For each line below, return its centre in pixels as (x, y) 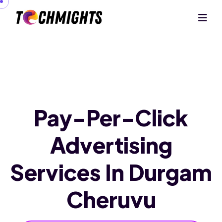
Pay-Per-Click (111, 117)
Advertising (111, 145)
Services (57, 172)
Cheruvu (111, 199)
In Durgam (159, 172)
